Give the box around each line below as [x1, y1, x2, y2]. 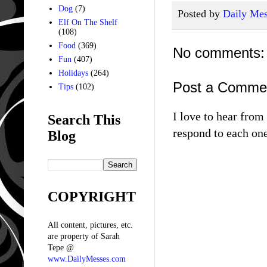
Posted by [178, 8, 223, 20]
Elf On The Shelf [58, 18, 117, 27]
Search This [48, 111, 120, 128]
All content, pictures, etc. [48, 220, 133, 229]
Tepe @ [48, 243, 74, 252]
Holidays [58, 69, 88, 78]
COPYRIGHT [48, 188, 136, 204]
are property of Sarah [48, 231, 120, 241]
